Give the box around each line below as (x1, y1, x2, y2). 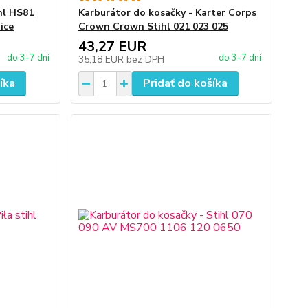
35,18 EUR (78, 53, 126, 66)
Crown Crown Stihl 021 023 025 (78, 20, 228, 33)
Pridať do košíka (142, 76, 228, 91)
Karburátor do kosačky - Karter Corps (78, 6, 256, 19)
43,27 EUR (78, 37, 146, 56)
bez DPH (126, 53, 164, 66)
